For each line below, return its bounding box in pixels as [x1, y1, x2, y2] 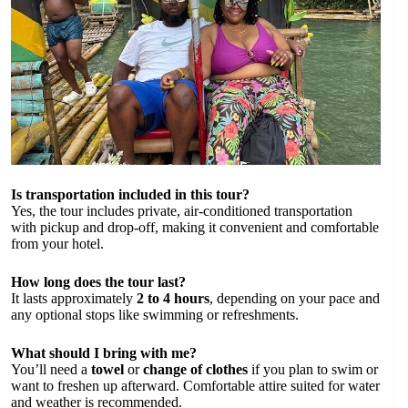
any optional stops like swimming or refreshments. [11, 307, 299, 323]
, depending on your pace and [209, 291, 380, 307]
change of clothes [143, 362, 248, 378]
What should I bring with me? [11, 345, 197, 362]
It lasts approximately [11, 291, 137, 307]
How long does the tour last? [11, 274, 186, 291]
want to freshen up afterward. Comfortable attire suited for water [11, 378, 380, 394]
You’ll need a [11, 362, 91, 378]
